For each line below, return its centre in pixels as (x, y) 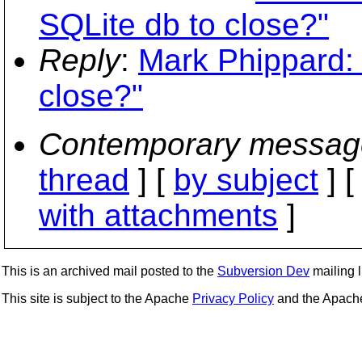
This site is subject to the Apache (97, 299)
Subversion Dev (263, 271)
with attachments (158, 215)
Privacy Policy (233, 299)
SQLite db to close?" (184, 24)
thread (84, 179)
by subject (246, 179)
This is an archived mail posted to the (109, 271)
